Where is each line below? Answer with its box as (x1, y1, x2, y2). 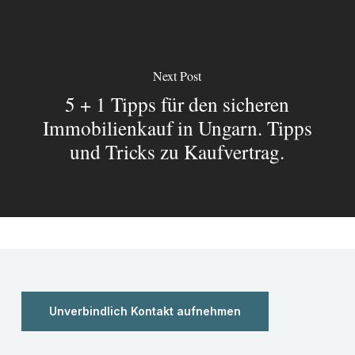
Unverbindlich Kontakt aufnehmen (48, 304, 241, 319)
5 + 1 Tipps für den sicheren (65, 90, 290, 117)
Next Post (153, 67, 202, 84)
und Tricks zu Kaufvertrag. (70, 137, 285, 165)
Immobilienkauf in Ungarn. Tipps (42, 113, 312, 141)
